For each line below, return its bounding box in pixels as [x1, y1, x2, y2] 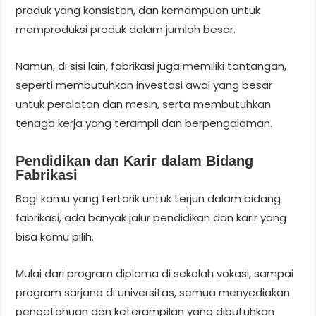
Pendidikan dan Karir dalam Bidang [16, 152, 254, 169]
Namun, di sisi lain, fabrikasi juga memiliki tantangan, [16, 58, 287, 73]
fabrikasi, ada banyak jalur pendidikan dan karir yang [16, 209, 287, 225]
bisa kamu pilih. [16, 229, 95, 244]
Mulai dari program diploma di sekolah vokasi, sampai [16, 265, 294, 281]
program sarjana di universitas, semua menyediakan [16, 284, 291, 300]
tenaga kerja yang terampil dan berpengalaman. [16, 115, 273, 130]
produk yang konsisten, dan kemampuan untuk [16, 2, 261, 18]
